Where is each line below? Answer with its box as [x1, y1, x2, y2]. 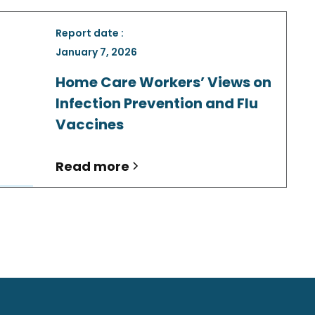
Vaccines [56, 114, 124, 134]
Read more [56, 157, 129, 175]
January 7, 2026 [56, 44, 137, 59]
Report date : [56, 25, 124, 40]
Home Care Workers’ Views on [56, 72, 271, 92]
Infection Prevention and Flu [56, 93, 258, 113]
